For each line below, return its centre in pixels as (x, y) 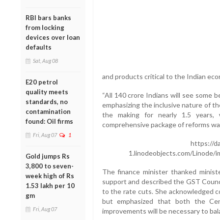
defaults (39, 47)
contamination (48, 111)
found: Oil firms (49, 121)
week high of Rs (50, 176)
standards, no (47, 101)
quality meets (47, 92)
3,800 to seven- (50, 166)
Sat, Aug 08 (45, 60)
